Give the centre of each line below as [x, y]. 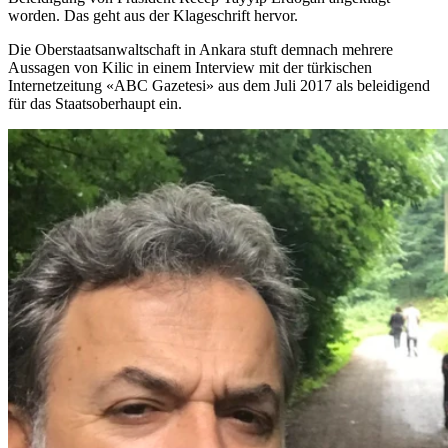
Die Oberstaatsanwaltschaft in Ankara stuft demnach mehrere [200, 49]
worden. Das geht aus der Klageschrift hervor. [153, 15]
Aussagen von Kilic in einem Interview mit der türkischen [190, 67]
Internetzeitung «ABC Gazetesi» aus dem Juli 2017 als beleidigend [219, 85]
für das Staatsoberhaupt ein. [95, 103]
